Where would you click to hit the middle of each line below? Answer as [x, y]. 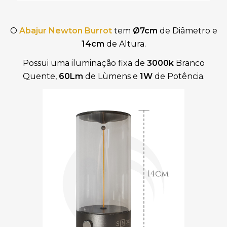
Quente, [41, 76]
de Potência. [178, 76]
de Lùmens [108, 76]
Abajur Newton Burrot [65, 30]
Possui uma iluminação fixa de [85, 63]
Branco [189, 63]
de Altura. [125, 44]
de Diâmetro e [187, 30]
